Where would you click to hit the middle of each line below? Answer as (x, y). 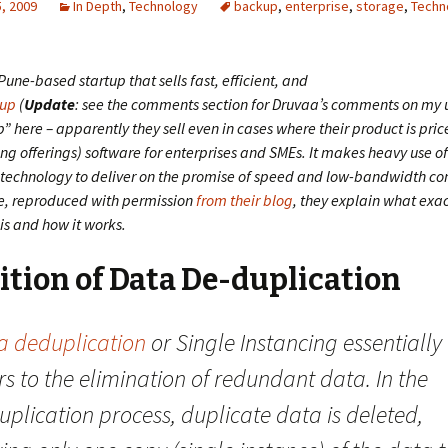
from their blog (244, 200)
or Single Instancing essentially (294, 342)
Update (49, 104)
